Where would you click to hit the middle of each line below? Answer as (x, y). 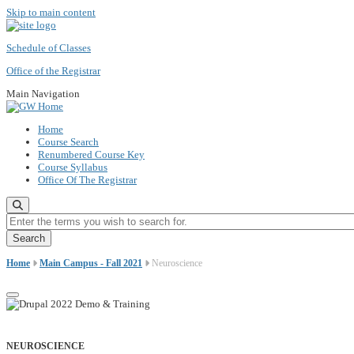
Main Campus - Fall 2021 (91, 263)
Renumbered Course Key (91, 154)
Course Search (68, 142)
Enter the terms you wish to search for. (86, 218)
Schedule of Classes (49, 48)
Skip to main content (51, 12)
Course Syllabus (73, 167)
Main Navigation (43, 94)
